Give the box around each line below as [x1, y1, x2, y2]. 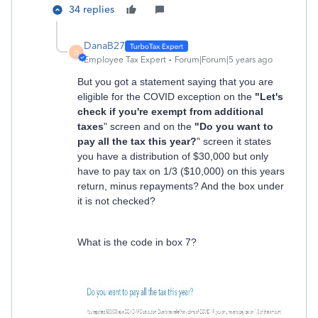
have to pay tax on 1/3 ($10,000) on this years [77, 165, 285, 177]
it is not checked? [77, 195, 155, 207]
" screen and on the [104, 121, 194, 132]
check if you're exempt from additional [77, 106, 263, 117]
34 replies [69, 4, 114, 16]
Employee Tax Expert [84, 55, 166, 65]
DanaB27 [84, 40, 125, 52]
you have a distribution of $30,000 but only [77, 150, 268, 162]
